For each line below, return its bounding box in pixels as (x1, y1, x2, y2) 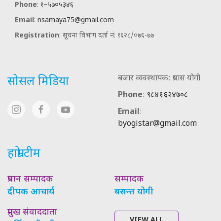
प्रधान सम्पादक (7, 173, 53, 185)
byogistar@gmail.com (118, 118, 197, 129)
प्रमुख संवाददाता (7, 206, 57, 218)
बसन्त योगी (114, 186, 153, 198)
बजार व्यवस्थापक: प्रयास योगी (118, 73, 200, 84)
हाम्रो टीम (7, 146, 40, 162)
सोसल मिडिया (7, 74, 69, 90)
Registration (15, 31, 59, 40)
